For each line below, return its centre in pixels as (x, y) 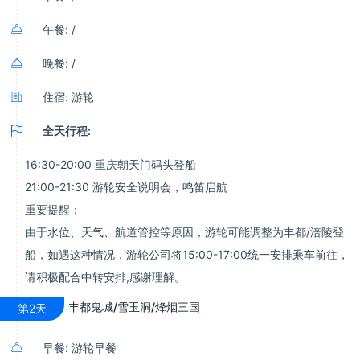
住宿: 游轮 (68, 97)
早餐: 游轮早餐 (80, 348)
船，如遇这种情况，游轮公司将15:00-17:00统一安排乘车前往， (187, 254)
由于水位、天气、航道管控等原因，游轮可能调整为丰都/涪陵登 (184, 232)
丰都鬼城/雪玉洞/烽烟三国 (134, 307)
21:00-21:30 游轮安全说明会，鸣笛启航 (126, 187)
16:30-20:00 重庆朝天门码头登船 (110, 164)
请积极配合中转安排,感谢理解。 (105, 277)
